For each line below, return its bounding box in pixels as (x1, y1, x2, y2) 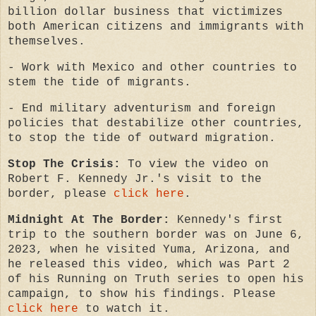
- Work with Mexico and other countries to (8, 61, 297, 75)
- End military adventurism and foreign (8, 102, 276, 116)
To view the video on (128, 157, 269, 171)
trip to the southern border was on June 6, (8, 228, 304, 241)
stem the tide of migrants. (8, 76, 191, 90)
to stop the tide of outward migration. (8, 132, 276, 145)
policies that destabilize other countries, (8, 117, 304, 130)
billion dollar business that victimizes (8, 6, 283, 19)
